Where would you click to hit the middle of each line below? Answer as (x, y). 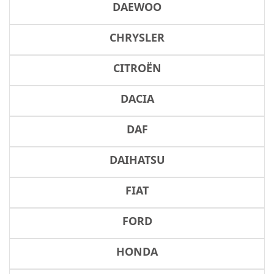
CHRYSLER (137, 37)
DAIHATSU (137, 160)
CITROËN (137, 68)
